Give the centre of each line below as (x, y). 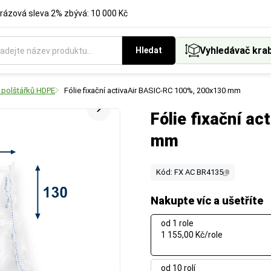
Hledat (149, 50)
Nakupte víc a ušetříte (207, 201)
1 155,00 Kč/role (192, 235)
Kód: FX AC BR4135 (190, 172)
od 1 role (177, 223)
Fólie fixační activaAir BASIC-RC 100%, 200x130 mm (152, 90)
